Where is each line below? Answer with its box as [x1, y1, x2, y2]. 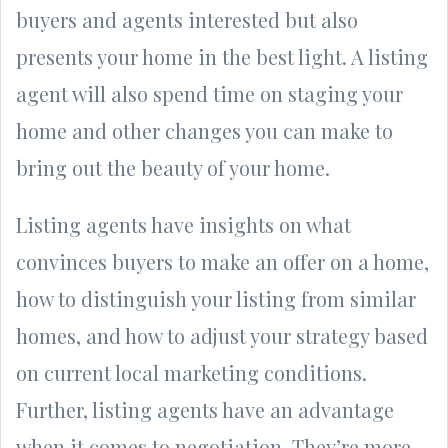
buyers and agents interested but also [16, 5, 358, 33]
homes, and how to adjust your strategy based [16, 321, 428, 349]
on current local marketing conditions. [16, 358, 367, 386]
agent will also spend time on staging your [16, 79, 403, 107]
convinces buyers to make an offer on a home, [16, 247, 429, 275]
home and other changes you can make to [16, 116, 393, 144]
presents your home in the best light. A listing [16, 42, 428, 70]
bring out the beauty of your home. [16, 153, 335, 181]
